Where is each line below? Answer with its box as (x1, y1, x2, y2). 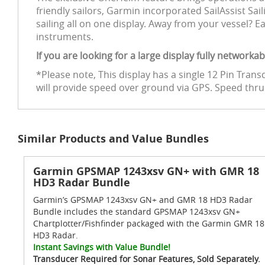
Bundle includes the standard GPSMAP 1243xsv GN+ (33, 206, 240, 217)
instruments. (36, 30, 93, 43)
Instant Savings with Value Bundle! (33, 241, 170, 253)
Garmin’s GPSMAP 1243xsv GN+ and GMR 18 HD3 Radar (33, 194, 253, 205)
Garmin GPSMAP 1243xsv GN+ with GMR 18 (33, 164, 259, 179)
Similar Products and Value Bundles (18, 131, 209, 146)
